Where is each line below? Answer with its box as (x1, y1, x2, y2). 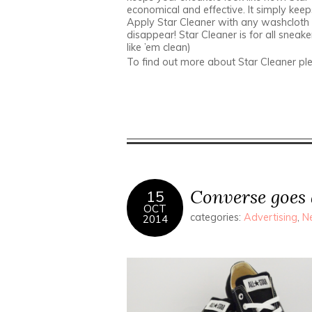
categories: (190, 211, 244, 224)
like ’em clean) (127, 41, 191, 54)
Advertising (244, 211, 297, 224)
